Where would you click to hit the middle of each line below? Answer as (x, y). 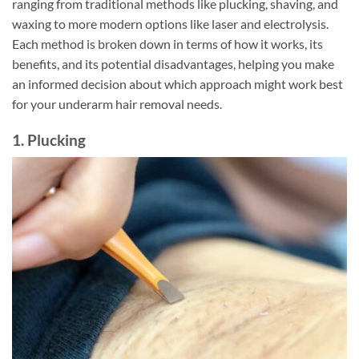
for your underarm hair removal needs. (117, 103)
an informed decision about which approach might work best (177, 83)
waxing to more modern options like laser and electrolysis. (170, 23)
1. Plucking (49, 139)
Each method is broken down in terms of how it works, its (167, 43)
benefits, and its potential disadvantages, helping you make (173, 63)
